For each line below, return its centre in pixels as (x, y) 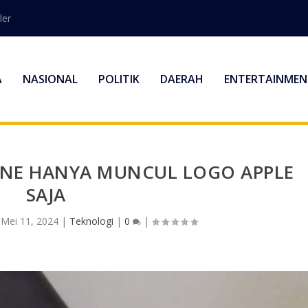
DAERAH (181, 79)
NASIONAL (50, 79)
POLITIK (119, 79)
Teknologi (92, 221)
